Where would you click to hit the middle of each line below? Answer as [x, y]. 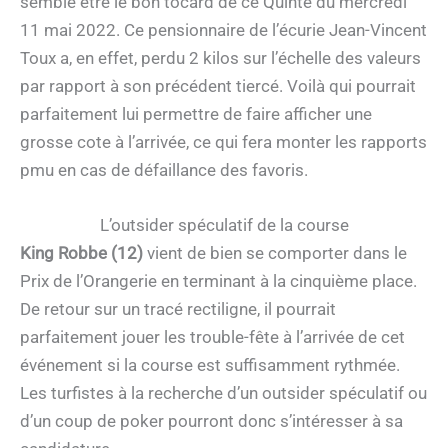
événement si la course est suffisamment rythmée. [210, 365]
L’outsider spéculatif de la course [224, 225]
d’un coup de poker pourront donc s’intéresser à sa [211, 421]
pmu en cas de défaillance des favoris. [164, 170]
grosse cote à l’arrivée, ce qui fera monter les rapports [223, 142]
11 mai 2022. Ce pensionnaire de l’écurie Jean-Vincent [223, 30]
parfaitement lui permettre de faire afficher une [196, 114]
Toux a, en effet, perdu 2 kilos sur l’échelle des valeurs [220, 58]
